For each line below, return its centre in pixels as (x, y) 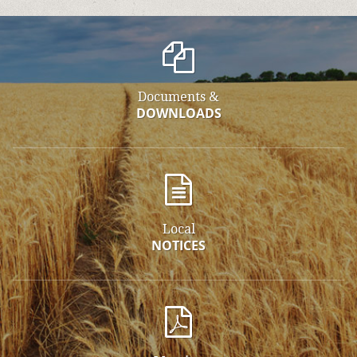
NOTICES (178, 246)
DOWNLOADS (178, 114)
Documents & (178, 97)
